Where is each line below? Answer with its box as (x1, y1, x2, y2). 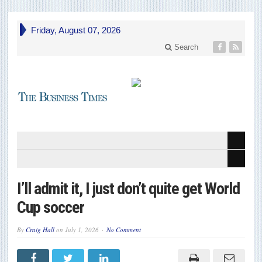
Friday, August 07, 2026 (31, 25, 120, 35)
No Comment (106, 225, 141, 235)
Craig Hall (26, 225, 54, 235)
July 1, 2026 (65, 225, 99, 235)
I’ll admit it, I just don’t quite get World (17, 179, 240, 199)
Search (172, 43, 199, 51)
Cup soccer (17, 198, 84, 218)
